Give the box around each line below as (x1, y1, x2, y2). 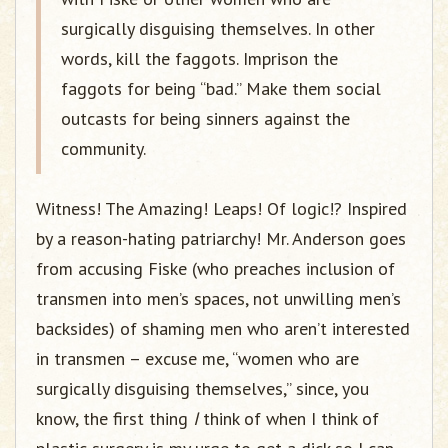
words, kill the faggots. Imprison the (61, 47, 338, 70)
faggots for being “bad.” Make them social (61, 77, 381, 100)
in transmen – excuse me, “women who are (36, 347, 359, 370)
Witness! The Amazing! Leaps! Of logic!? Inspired (36, 197, 407, 220)
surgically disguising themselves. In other (61, 17, 375, 40)
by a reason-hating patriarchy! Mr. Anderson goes (36, 227, 406, 250)
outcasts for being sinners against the (61, 107, 350, 130)
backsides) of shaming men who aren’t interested (36, 317, 410, 340)
